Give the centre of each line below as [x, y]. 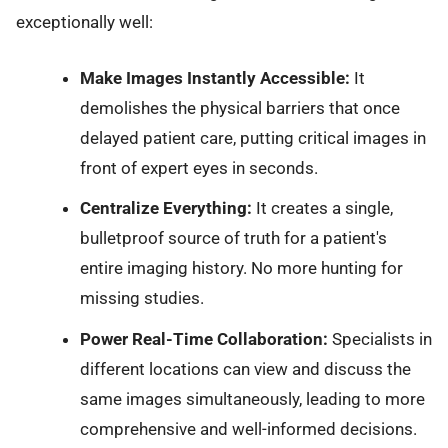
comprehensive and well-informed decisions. [248, 428]
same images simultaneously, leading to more [252, 398]
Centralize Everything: [165, 208]
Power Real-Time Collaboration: [203, 338]
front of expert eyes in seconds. [198, 168]
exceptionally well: [84, 21]
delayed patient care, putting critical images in [252, 138]
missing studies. [141, 298]
